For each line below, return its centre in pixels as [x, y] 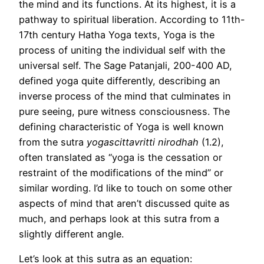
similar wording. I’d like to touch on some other [126, 188]
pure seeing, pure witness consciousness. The [124, 111]
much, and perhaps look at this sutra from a [119, 218]
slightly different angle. [71, 234]
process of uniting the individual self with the [122, 50]
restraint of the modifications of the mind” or [121, 172]
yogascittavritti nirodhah [144, 142]
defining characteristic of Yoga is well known [121, 126]
